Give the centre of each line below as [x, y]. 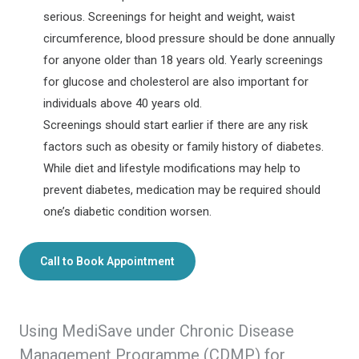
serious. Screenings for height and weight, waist [169, 17]
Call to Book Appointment [107, 261]
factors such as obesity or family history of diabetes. [184, 147]
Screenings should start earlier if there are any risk [175, 125]
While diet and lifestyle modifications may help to [172, 168]
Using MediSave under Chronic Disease [157, 331]
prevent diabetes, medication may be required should [182, 190]
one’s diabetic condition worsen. [127, 212]
